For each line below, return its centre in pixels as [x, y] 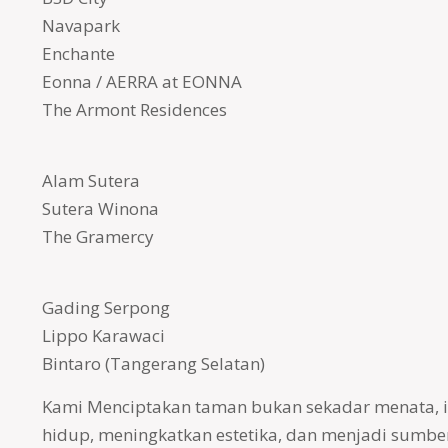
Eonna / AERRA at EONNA [141, 81]
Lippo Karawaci [103, 335]
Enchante [78, 53]
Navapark [80, 25]
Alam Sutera [90, 180]
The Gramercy [97, 236]
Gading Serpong [105, 307]
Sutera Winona [100, 208]
